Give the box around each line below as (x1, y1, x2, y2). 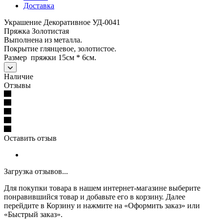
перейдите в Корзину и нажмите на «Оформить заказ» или (4, 201, 200, 210)
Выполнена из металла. (4, 35, 82, 44)
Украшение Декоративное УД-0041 (4, 18, 120, 26)
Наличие (4, 72, 33, 81)
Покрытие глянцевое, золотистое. (4, 44, 116, 53)
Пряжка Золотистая (4, 26, 69, 35)
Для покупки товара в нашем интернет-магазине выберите (4, 183, 200, 192)
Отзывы (4, 81, 31, 89)
